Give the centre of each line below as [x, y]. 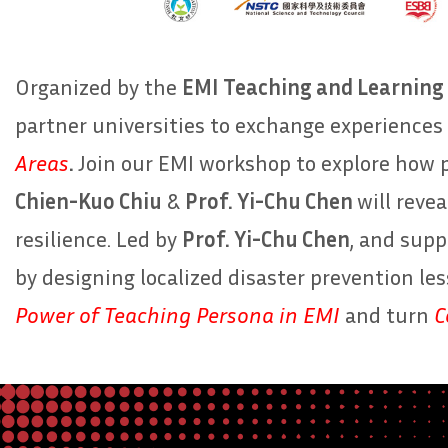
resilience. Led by [98, 238]
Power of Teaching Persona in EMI [180, 314]
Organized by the [98, 86]
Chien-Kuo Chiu [88, 200]
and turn [389, 314]
